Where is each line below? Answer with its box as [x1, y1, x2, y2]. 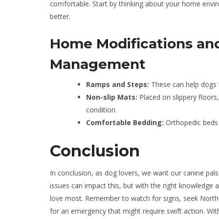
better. [50, 12, 70, 21]
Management [50, 56, 146, 72]
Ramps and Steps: [86, 80, 151, 89]
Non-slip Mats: [86, 92, 139, 102]
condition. [86, 105, 117, 114]
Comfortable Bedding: [86, 118, 164, 127]
